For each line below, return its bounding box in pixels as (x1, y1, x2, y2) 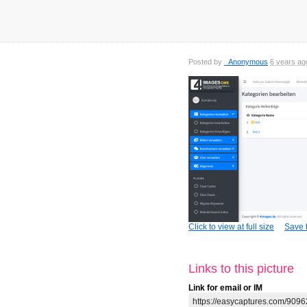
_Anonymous (224, 58, 268, 66)
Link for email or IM (188, 283, 262, 293)
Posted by (188, 58, 224, 66)
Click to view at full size (188, 222, 274, 232)
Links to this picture (188, 262, 294, 276)
